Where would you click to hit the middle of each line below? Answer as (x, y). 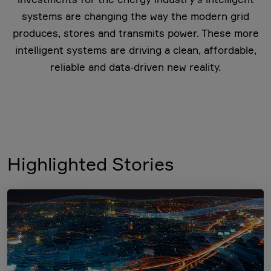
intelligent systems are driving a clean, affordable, (135, 50)
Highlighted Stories (90, 164)
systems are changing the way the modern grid (135, 16)
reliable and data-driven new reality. (135, 67)
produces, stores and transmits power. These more (135, 33)
